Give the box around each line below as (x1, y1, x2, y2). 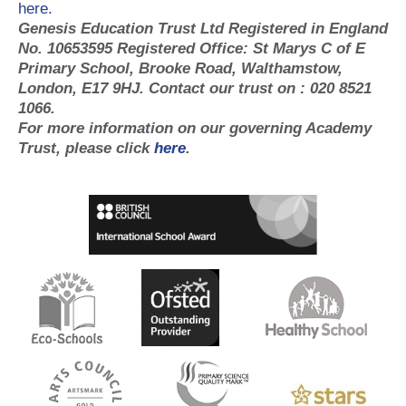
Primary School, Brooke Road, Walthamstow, (18, 59, 343, 77)
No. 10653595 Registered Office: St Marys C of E (18, 39, 365, 57)
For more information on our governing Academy (18, 119, 372, 137)
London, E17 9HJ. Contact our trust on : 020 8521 (18, 79, 372, 97)
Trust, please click (18, 139, 154, 157)
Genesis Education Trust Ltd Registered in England (18, 19, 388, 37)
